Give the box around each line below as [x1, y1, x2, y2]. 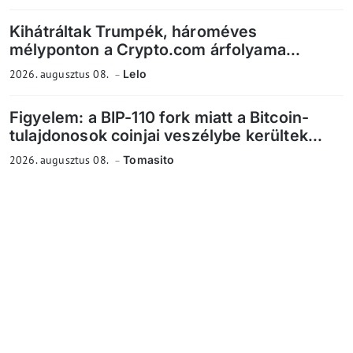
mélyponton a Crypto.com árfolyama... [9, 40, 301, 60]
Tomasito [123, 153, 175, 167]
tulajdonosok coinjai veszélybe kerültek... [9, 126, 323, 146]
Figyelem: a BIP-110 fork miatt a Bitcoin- [9, 108, 310, 128]
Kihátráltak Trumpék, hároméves [9, 22, 258, 42]
